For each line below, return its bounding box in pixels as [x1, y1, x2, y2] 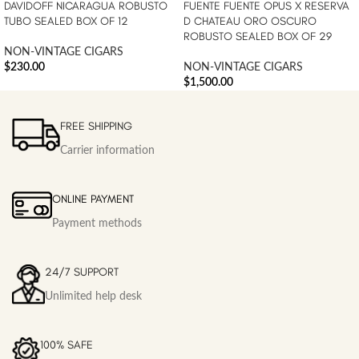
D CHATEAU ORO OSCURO [184, 14, 317, 29]
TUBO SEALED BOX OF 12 [4, 14, 128, 29]
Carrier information [60, 145, 155, 157]
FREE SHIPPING [60, 119, 132, 134]
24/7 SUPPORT [45, 265, 119, 280]
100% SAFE [40, 338, 93, 353]
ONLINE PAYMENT [52, 192, 134, 207]
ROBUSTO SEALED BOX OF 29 [184, 30, 332, 44]
